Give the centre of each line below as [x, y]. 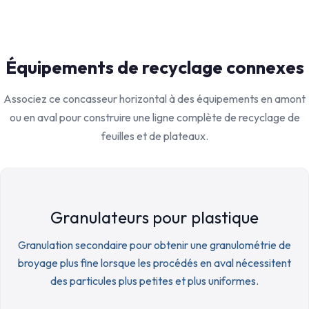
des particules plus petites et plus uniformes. [154, 281]
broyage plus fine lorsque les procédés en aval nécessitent [154, 263]
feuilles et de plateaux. [154, 136]
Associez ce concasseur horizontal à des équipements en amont [154, 99]
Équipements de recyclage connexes [154, 67]
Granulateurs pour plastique [154, 217]
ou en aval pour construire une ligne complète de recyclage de [154, 117]
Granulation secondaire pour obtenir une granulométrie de [154, 245]
